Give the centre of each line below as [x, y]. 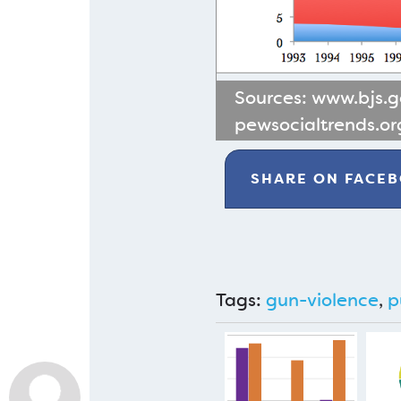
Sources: [273, 98]
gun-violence [322, 300]
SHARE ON [298, 179]
